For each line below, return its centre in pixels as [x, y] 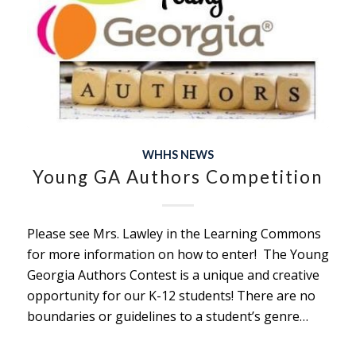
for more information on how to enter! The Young [178, 255]
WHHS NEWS [178, 155]
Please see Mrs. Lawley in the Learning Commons [174, 234]
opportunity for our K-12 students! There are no [171, 296]
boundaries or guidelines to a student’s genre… [167, 317]
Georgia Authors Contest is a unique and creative [173, 275]
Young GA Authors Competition [178, 177]
